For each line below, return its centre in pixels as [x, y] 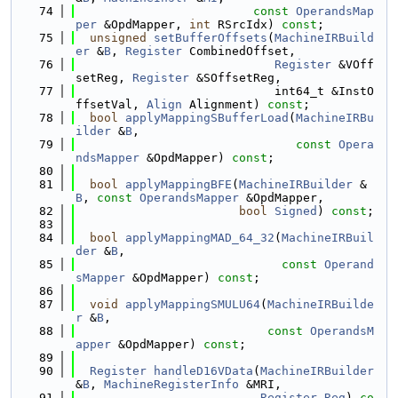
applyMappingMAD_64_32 [200, 238]
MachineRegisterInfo [171, 384]
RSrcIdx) [246, 24]
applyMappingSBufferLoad [207, 118]
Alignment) [225, 104]
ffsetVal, [111, 104]
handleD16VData [203, 371]
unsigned [118, 38]
